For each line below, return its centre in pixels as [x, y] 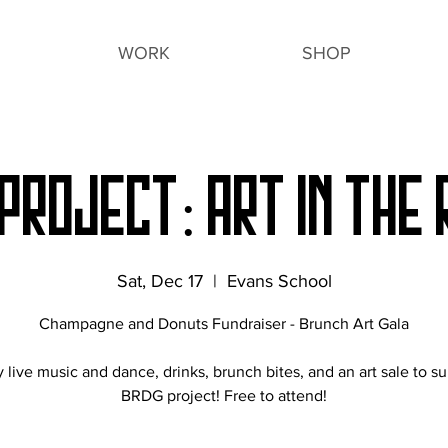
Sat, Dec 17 [159, 281]
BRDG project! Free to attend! [224, 396]
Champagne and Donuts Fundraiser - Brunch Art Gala [224, 324]
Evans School [279, 281]
